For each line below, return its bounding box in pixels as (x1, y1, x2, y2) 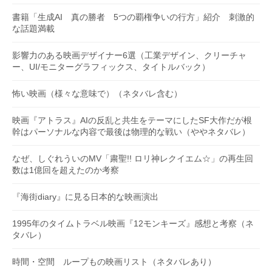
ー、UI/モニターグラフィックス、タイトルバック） (12, 61, 210, 72)
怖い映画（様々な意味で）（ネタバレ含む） (12, 88, 182, 98)
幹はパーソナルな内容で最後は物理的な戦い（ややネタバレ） (12, 126, 250, 137)
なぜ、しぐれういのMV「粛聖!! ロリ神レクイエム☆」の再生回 (12, 153, 253, 163)
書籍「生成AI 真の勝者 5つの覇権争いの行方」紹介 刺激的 (12, 12, 254, 22)
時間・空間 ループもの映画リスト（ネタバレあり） (12, 256, 216, 267)
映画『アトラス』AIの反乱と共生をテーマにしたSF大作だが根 (12, 115, 252, 125)
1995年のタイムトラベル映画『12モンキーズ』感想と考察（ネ (12, 218, 254, 228)
